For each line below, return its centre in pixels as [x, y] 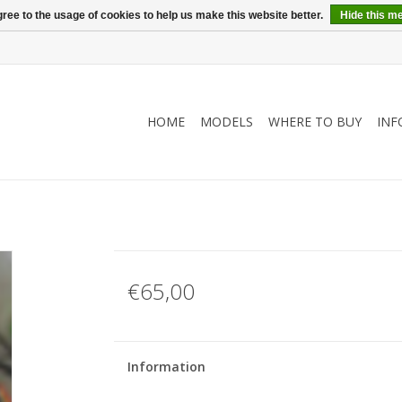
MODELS [227, 122]
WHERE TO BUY [315, 122]
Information [166, 367]
